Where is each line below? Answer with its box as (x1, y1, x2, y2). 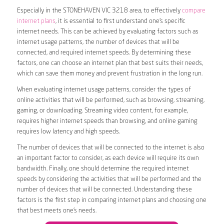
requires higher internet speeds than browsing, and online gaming (16, 117, 197, 124)
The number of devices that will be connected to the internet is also (16, 144, 204, 151)
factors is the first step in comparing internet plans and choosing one (16, 196, 206, 203)
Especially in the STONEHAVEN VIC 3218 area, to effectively (16, 7, 182, 14)
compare (181, 7, 205, 14)
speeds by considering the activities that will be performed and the (16, 175, 201, 182)
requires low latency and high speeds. (16, 128, 120, 135)
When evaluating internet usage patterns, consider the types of (16, 86, 191, 93)
